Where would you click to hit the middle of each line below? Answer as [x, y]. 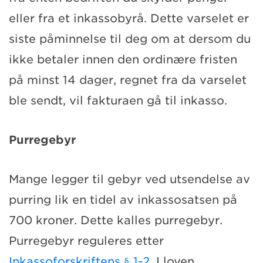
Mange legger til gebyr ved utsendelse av [129, 179]
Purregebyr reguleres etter [86, 241]
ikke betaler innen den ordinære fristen [123, 59]
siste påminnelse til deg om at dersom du [130, 39]
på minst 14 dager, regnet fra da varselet [128, 80]
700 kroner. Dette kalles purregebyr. [116, 220]
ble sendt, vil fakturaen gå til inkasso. [118, 100]
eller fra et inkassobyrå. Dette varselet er [129, 18]
